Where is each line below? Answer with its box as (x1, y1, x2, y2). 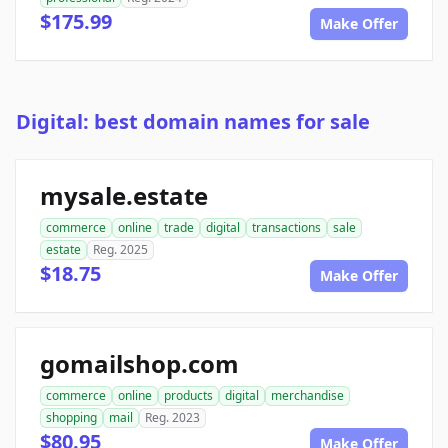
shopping (46, 409, 97, 427)
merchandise (271, 387, 344, 405)
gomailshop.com (40, 347, 239, 381)
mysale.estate (40, 179, 208, 213)
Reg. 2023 (145, 409, 200, 427)
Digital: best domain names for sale (16, 108, 370, 136)
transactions (252, 219, 321, 237)
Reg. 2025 (93, 241, 148, 259)
